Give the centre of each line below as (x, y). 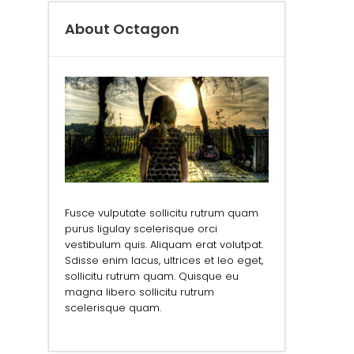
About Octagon (122, 29)
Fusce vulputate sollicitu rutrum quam (162, 213)
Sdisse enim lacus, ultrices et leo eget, (164, 261)
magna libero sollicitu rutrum (139, 292)
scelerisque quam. (113, 308)
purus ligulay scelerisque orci (141, 229)
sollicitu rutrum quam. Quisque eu (152, 277)
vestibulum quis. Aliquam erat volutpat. (164, 245)
